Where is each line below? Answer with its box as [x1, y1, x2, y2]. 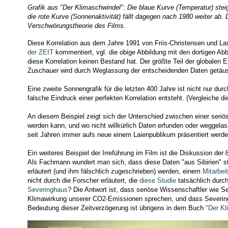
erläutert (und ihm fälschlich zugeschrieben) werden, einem [27, 167, 203, 175]
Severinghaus [27, 185, 68, 193]
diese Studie [139, 176, 176, 184]
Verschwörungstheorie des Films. [27, 21, 126, 30]
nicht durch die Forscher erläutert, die [27, 176, 139, 184]
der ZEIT [27, 48, 53, 56]
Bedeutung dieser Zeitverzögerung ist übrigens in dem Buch [27, 204, 206, 212]
